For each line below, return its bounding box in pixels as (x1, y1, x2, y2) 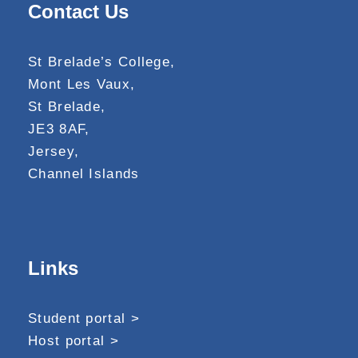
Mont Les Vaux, (28, 76, 136, 92)
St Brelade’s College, (28, 54, 176, 70)
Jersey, (28, 143, 80, 159)
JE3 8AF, (28, 121, 90, 137)
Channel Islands (28, 165, 140, 181)
